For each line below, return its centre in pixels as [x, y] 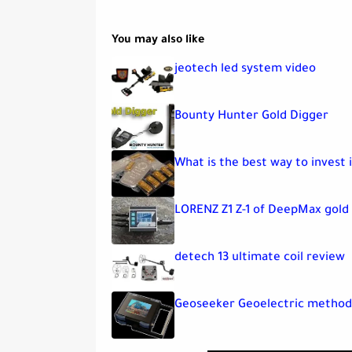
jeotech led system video [245, 70]
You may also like [158, 41]
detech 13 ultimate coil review [260, 258]
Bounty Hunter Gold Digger [251, 117]
